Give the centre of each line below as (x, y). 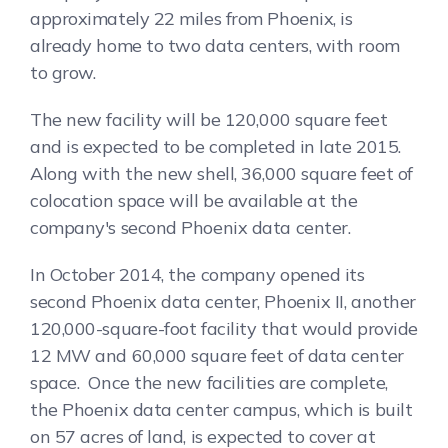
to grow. (63, 72)
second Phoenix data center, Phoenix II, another (223, 301)
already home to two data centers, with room (215, 45)
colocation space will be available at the (194, 200)
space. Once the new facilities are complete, (209, 382)
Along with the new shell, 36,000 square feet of (221, 173)
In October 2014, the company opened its (197, 274)
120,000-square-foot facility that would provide (224, 328)
